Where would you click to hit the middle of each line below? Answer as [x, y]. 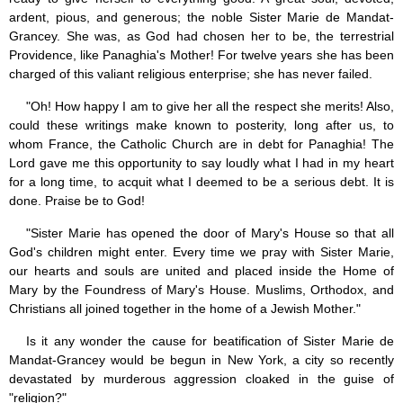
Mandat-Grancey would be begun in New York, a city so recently [201, 360]
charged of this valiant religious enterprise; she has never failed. [191, 74]
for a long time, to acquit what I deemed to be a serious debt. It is [201, 182]
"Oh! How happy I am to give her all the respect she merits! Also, [210, 107]
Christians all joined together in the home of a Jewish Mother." [185, 309]
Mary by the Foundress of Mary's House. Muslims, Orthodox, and [201, 290]
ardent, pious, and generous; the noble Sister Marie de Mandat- [201, 18]
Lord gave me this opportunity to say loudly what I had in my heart [201, 163]
